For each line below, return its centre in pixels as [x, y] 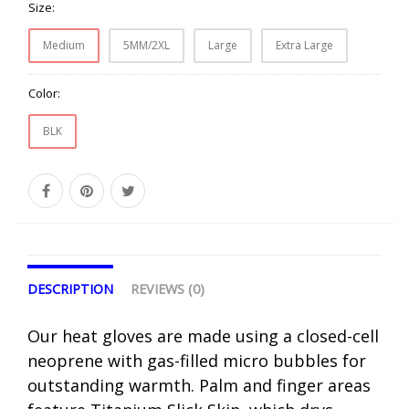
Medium [64, 45]
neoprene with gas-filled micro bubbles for [197, 360]
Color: [44, 93]
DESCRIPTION [70, 288]
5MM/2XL [147, 45]
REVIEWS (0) [168, 288]
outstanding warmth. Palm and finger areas [199, 385]
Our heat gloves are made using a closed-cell [203, 336]
